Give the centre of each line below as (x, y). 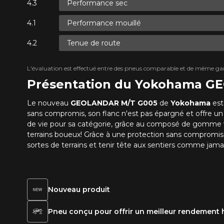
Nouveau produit (79, 189)
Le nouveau (48, 103)
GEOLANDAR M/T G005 (114, 103)
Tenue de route (93, 43)
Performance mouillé (104, 23)
